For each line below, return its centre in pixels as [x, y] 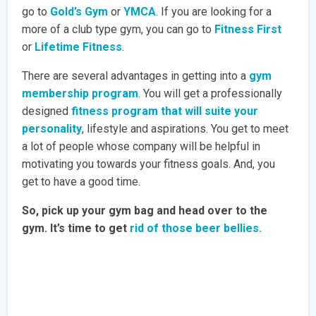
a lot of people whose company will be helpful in [141, 146]
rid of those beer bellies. [196, 228]
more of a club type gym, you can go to [119, 29]
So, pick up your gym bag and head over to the [145, 210]
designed [47, 111]
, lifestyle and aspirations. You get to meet [186, 128]
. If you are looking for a [214, 11]
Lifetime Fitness [79, 47]
